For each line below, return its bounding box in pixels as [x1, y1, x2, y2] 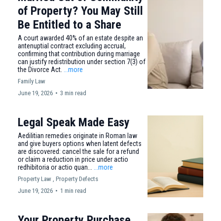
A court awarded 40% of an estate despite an [18, 34, 143, 42]
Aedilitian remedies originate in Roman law [18, 132, 137, 140]
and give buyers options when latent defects [18, 140, 142, 147]
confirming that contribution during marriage [18, 50, 140, 58]
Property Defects [56, 175, 98, 183]
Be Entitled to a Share [18, 18, 121, 32]
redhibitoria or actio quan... [18, 163, 94, 171]
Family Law [18, 77, 45, 85]
